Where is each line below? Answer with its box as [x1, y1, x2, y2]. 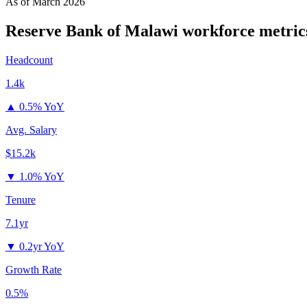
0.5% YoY [19, 100, 64, 112]
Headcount [5, 53, 53, 66]
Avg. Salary [5, 123, 57, 136]
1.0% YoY [19, 170, 64, 182]
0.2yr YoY [19, 240, 64, 252]
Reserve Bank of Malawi [5, 21, 178, 40]
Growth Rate [5, 263, 62, 275]
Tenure [5, 193, 36, 206]
